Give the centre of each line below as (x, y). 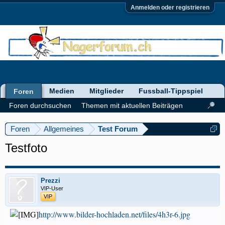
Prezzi (50, 181)
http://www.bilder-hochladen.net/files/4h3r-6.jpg (115, 214)
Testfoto (26, 148)
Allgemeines (64, 129)
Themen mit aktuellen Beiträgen (132, 105)
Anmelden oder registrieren (170, 8)
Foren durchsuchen (40, 105)
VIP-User (52, 188)
